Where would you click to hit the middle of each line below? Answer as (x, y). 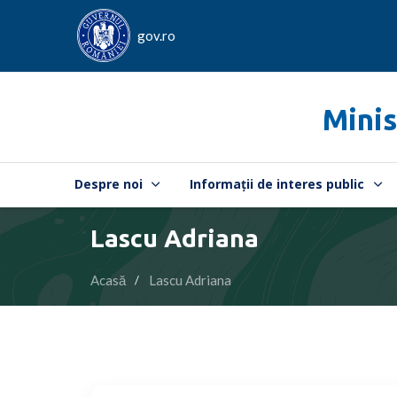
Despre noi (108, 184)
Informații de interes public (277, 184)
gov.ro (156, 35)
